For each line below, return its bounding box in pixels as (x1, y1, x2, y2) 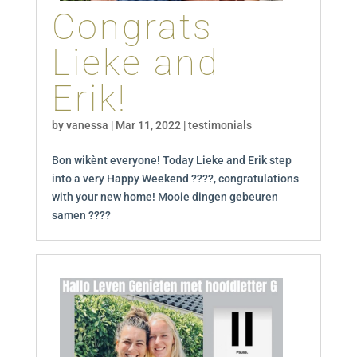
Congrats (51, 6, 213, 49)
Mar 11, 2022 (115, 119, 181, 132)
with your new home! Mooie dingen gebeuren (51, 190, 278, 204)
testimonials (187, 119, 252, 132)
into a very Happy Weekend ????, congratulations (51, 172, 299, 186)
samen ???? (51, 209, 111, 222)
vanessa (65, 119, 108, 132)
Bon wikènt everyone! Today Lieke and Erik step (51, 154, 292, 167)
